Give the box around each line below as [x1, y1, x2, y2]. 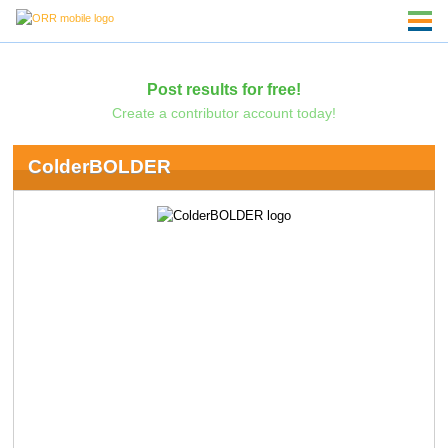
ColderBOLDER [27, 156, 171, 178]
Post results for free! [146, 79, 301, 98]
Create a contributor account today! [111, 104, 336, 121]
